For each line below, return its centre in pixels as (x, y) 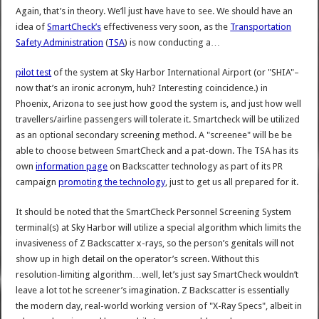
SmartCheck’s (74, 27)
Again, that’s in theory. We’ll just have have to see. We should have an (155, 11)
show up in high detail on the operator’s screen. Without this (138, 259)
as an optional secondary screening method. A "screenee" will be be (154, 135)
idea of (32, 27)
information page (72, 167)
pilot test (34, 73)
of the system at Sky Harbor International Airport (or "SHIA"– (176, 73)
